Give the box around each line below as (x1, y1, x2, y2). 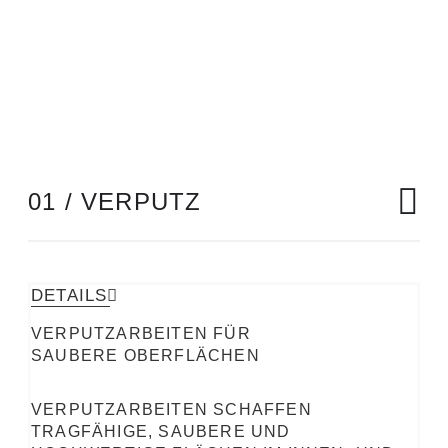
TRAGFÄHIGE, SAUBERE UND (31, 423, 291, 440)
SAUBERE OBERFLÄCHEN (31, 347, 260, 364)
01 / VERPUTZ (28, 188, 202, 215)
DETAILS (31, 286, 108, 305)
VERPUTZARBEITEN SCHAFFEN (31, 401, 312, 418)
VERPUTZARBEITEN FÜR (31, 325, 251, 342)
